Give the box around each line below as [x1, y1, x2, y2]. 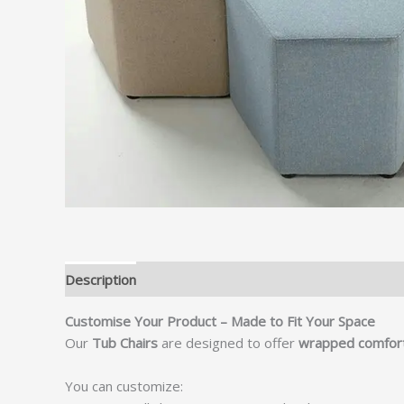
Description [65, 270, 136, 289]
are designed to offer [158, 334, 298, 353]
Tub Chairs [92, 334, 158, 353]
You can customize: [65, 377, 183, 396]
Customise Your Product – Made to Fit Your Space [65, 312, 375, 331]
